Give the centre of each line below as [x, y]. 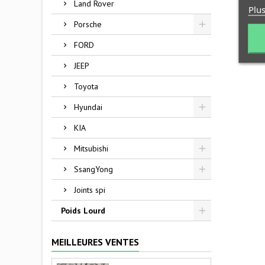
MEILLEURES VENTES [95, 242]
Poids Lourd [83, 211]
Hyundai [88, 107]
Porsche [88, 24]
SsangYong [93, 169]
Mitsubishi [91, 148]
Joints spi [90, 190]
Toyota [86, 86]
